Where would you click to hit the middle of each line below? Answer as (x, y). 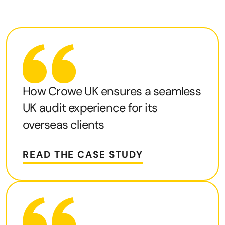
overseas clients (64, 125)
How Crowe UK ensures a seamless (112, 92)
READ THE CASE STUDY (83, 155)
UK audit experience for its (90, 108)
